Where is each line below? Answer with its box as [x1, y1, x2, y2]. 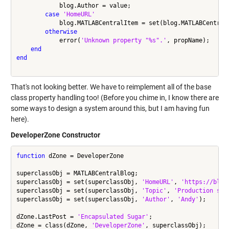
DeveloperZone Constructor [10, 131, 100, 140]
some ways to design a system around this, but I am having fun [10, 104, 210, 113]
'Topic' [141, 187, 167, 194]
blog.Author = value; [16, 2, 131, 9]
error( [16, 36, 81, 44]
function [16, 152, 45, 159]
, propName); [166, 36, 210, 44]
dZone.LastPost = [16, 213, 77, 220]
